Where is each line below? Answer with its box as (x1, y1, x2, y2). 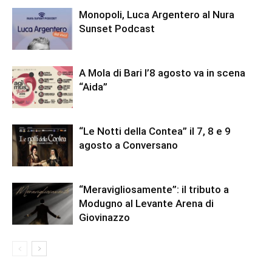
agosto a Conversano (79, 139, 178, 152)
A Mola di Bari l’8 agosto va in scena (79, 67, 245, 80)
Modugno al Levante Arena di (79, 197, 214, 210)
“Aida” (79, 81, 107, 93)
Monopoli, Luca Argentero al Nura (79, 8, 234, 21)
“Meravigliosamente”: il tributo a (79, 183, 229, 196)
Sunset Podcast (79, 22, 155, 35)
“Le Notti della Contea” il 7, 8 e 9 (79, 125, 231, 138)
